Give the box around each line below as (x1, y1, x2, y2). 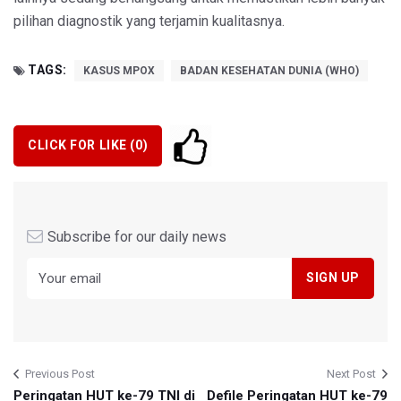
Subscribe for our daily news (47, 227, 226, 245)
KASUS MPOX (82, 64, 155, 77)
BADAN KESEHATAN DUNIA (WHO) (179, 64, 359, 77)
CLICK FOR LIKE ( (28, 138, 135, 153)
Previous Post (25, 366, 95, 380)
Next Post (327, 366, 376, 380)
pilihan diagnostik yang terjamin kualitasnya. (13, 12, 285, 30)
